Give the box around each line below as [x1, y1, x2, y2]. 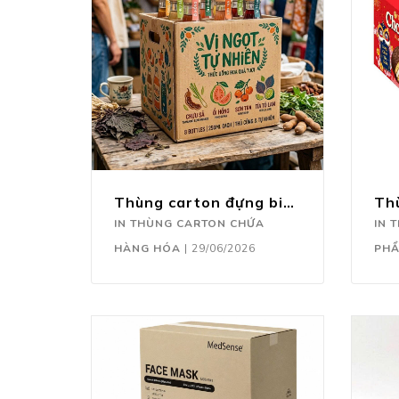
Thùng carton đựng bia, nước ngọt [283, 192, 294, 211]
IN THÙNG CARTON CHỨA [114, 216, 265, 231]
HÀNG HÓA [114, 240, 181, 256]
